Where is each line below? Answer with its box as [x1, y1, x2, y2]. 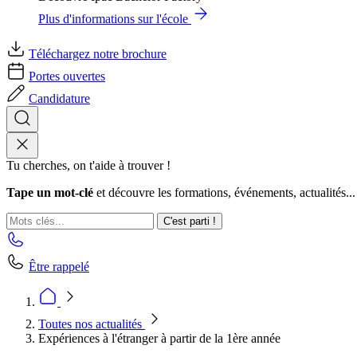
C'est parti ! [163, 215, 216, 227]
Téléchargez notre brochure [29, 47, 167, 61]
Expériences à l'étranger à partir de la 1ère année [38, 331, 280, 345]
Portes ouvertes [29, 69, 105, 83]
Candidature [29, 92, 90, 105]
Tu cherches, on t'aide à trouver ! [6, 159, 171, 172]
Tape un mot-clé [6, 186, 93, 199]
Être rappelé [29, 260, 89, 273]
